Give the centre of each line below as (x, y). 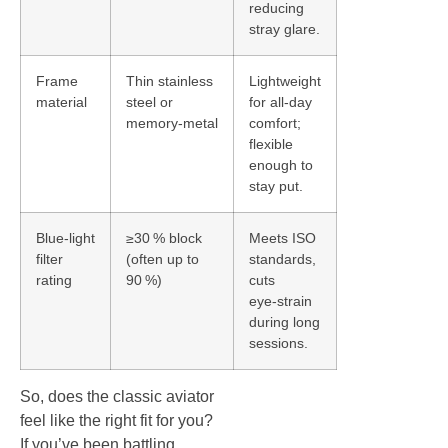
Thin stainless (169, 80)
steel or (149, 101)
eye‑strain (280, 300)
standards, (282, 258)
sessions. (278, 342)
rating (54, 279)
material (61, 101)
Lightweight (285, 80)
